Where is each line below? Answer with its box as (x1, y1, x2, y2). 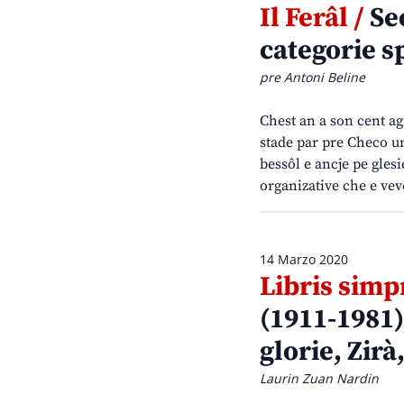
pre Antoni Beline (260, 69, 365, 87)
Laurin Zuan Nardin (260, 370, 379, 388)
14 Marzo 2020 (260, 251, 348, 269)
